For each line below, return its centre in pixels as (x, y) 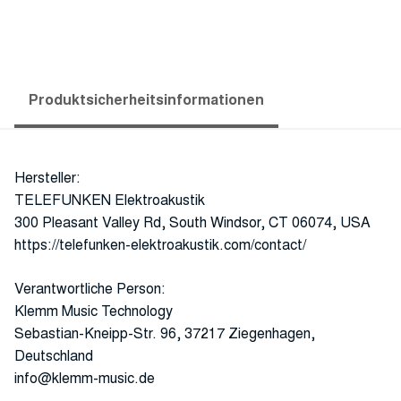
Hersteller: (47, 177)
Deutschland (54, 355)
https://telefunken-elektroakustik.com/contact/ (160, 244)
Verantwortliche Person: (90, 288)
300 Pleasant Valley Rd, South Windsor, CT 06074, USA (192, 222)
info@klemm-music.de (85, 378)
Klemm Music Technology (94, 311)
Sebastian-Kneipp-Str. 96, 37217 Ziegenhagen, (165, 333)
